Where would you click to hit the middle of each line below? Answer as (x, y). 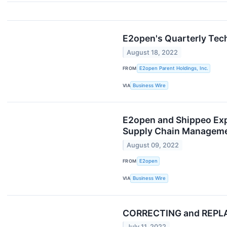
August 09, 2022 (153, 145)
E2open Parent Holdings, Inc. (174, 68)
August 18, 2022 (153, 52)
